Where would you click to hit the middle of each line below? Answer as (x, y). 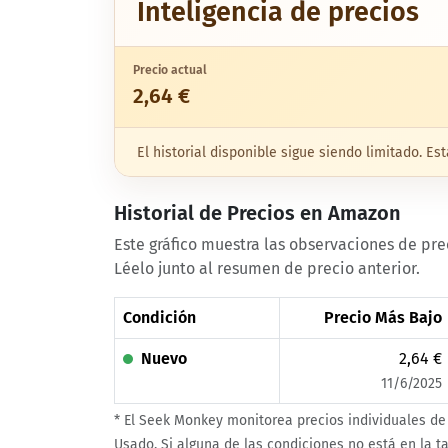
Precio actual (170, 69)
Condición (159, 318)
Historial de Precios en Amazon (257, 213)
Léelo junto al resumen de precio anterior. (267, 269)
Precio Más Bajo (383, 318)
